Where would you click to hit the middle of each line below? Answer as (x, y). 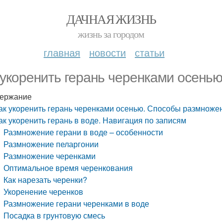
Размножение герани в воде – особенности (83, 132)
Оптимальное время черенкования (68, 168)
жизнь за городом (111, 34)
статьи (150, 52)
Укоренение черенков (44, 192)
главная (62, 52)
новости (108, 52)
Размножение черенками (50, 156)
